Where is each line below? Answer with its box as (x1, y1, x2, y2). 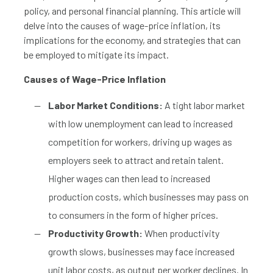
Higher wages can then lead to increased (48, 172, 210, 184)
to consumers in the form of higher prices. (48, 208, 218, 221)
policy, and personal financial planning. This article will (24, 4, 241, 16)
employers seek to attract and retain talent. (48, 154, 224, 166)
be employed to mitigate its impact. (24, 48, 169, 60)
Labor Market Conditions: (48, 99, 163, 111)
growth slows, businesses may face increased (48, 245, 235, 257)
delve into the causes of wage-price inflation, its (24, 19, 221, 31)
